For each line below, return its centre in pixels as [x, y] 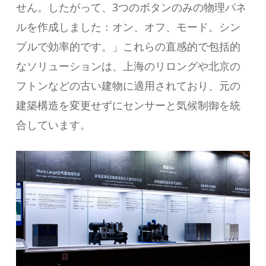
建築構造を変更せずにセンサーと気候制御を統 [128, 105]
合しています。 [53, 125]
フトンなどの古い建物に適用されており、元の [128, 86]
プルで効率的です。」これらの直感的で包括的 [128, 47]
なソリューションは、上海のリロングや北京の [128, 66]
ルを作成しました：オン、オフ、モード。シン [128, 27]
